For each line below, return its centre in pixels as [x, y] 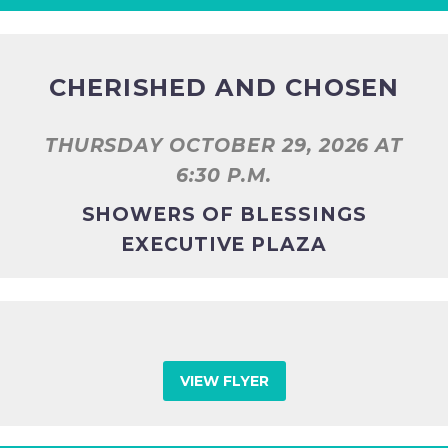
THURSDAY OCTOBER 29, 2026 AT [224, 145]
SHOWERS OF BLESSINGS [224, 215]
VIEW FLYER [224, 380]
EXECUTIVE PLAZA [224, 245]
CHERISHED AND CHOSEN [224, 87]
